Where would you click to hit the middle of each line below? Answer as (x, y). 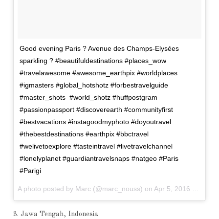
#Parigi (30, 171)
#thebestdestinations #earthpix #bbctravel (84, 134)
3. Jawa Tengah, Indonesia (55, 214)
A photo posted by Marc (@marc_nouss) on (86, 189)
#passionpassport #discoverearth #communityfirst (96, 110)
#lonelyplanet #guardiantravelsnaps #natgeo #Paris (99, 159)
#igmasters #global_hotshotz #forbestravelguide (94, 85)
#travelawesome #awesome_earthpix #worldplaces (98, 73)
